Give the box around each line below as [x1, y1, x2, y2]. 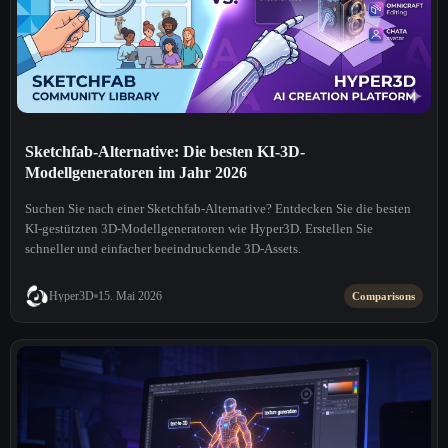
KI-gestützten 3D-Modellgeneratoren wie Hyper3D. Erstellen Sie [25, 221, 373, 237]
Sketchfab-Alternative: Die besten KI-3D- [25, 143, 305, 161]
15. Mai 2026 [98, 290, 162, 303]
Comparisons [352, 290, 415, 303]
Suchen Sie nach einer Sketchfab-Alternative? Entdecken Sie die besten [25, 201, 411, 217]
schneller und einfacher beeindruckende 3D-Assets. [25, 241, 301, 257]
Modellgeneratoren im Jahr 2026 [25, 164, 247, 182]
